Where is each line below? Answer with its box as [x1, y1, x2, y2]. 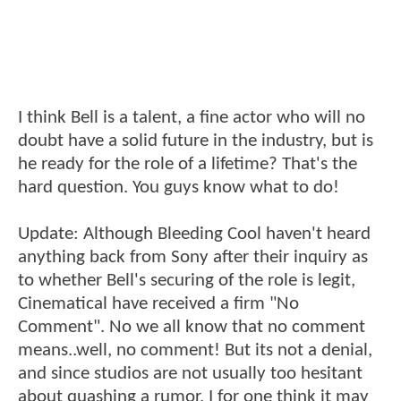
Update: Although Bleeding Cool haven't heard [18, 225, 371, 244]
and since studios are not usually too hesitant [18, 364, 363, 384]
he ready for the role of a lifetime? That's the [18, 155, 357, 175]
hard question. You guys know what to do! [18, 178, 339, 198]
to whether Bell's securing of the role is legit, [18, 271, 355, 291]
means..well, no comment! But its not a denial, [18, 341, 372, 361]
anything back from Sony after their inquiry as [18, 248, 368, 268]
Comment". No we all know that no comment [18, 318, 365, 337]
